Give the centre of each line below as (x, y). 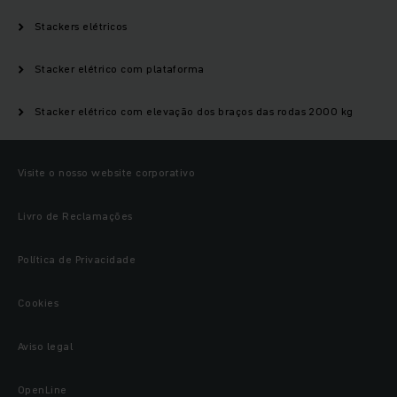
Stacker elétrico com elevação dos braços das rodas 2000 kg (194, 112)
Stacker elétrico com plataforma (120, 69)
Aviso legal (46, 346)
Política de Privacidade (77, 260)
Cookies (39, 303)
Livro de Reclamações (75, 216)
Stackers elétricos (81, 27)
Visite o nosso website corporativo (107, 173)
